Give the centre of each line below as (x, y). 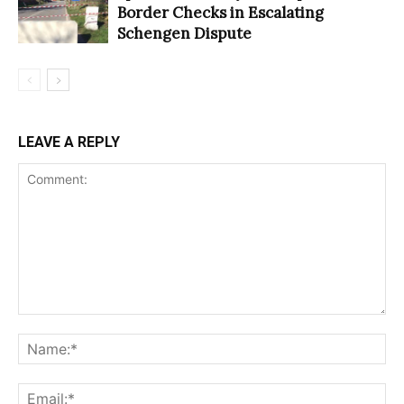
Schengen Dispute (184, 33)
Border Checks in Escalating (220, 12)
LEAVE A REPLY (69, 142)
